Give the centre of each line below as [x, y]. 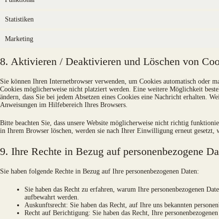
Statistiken [19, 20]
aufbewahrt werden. [52, 197]
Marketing [19, 39]
